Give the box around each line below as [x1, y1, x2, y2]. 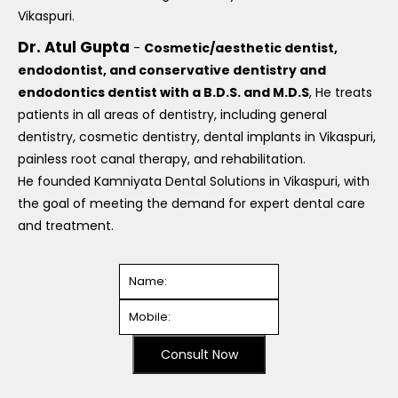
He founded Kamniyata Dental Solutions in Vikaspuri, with [18, 172, 370, 190]
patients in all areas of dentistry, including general [18, 106, 327, 123]
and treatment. [18, 217, 114, 235]
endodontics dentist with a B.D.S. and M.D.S [18, 84, 309, 101]
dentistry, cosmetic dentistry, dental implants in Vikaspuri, [18, 128, 376, 146]
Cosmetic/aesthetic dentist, [144, 39, 338, 57]
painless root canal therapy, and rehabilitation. [18, 150, 306, 168]
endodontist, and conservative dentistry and [18, 61, 326, 79]
